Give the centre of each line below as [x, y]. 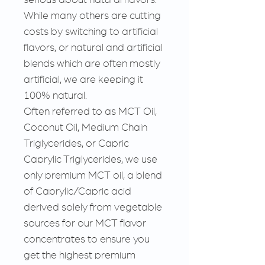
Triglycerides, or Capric [76, 143]
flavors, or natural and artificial [93, 47]
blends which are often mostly [92, 63]
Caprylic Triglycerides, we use [91, 159]
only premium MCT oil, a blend [93, 175]
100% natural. [55, 95]
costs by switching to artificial [91, 31]
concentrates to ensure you [87, 239]
